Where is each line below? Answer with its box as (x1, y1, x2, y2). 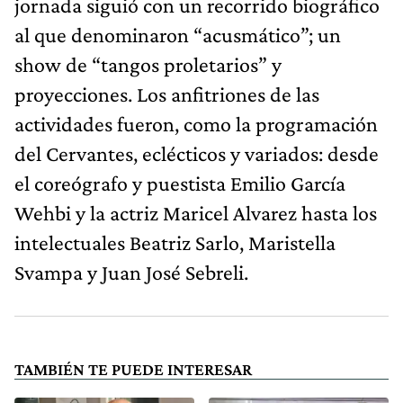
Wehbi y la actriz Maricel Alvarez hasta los (14, 200, 377, 225)
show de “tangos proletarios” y (14, 51, 282, 76)
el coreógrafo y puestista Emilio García (14, 170, 345, 195)
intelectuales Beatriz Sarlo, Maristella (14, 229, 336, 255)
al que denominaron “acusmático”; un (14, 22, 341, 47)
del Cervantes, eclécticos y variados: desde (14, 140, 379, 166)
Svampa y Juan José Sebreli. (14, 259, 248, 284)
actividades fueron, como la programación (14, 111, 378, 136)
